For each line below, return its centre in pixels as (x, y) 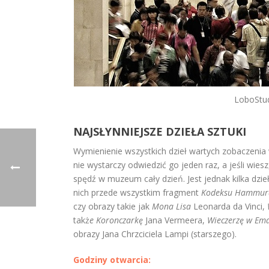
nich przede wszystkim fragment (136, 192)
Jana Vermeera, (174, 220)
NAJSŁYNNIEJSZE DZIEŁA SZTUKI (160, 131)
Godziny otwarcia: (112, 260)
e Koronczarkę (116, 220)
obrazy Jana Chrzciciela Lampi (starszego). (155, 234)
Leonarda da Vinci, (229, 206)
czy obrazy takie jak (113, 206)
